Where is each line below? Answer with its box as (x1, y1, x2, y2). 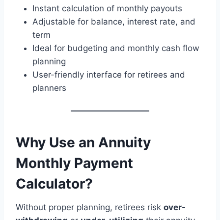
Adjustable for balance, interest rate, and (32, 16, 195, 27)
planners (32, 82, 66, 93)
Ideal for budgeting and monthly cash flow (32, 43, 199, 53)
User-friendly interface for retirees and (32, 69, 185, 80)
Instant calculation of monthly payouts (32, 3, 182, 13)
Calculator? (16, 175, 93, 192)
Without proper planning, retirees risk (16, 202, 164, 212)
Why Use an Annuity (16, 134, 151, 151)
